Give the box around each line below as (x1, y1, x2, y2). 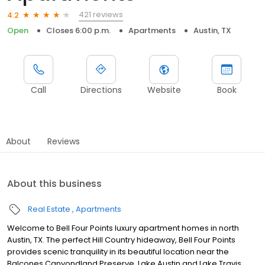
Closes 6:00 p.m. (46, 25, 111, 37)
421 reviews (79, 9, 123, 21)
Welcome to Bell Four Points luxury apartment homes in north (7, 222, 239, 234)
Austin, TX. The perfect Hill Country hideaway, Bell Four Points (7, 234, 235, 246)
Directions (80, 84, 122, 96)
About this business (7, 177, 102, 191)
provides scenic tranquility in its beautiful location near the (7, 246, 229, 258)
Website (147, 84, 181, 96)
